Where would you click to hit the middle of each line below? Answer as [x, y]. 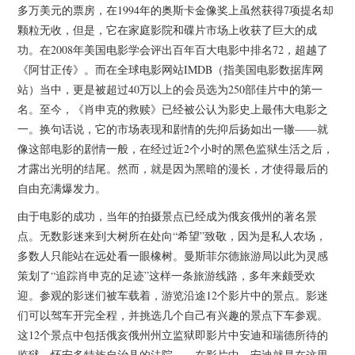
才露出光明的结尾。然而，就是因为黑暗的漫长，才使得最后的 [173, 168]
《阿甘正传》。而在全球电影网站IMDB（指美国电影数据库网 [171, 69]
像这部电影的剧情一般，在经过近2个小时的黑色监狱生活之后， [176, 148]
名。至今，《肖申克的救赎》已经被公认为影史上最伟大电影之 [173, 109]
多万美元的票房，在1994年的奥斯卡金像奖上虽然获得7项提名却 [176, 10]
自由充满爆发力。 [62, 188]
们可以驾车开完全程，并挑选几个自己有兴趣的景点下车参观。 [173, 315]
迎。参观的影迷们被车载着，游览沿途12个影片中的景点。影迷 [173, 295]
